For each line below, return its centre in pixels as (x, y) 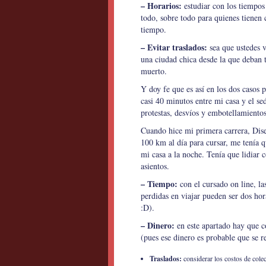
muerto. (154, 71)
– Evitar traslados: (174, 47)
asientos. (155, 166)
